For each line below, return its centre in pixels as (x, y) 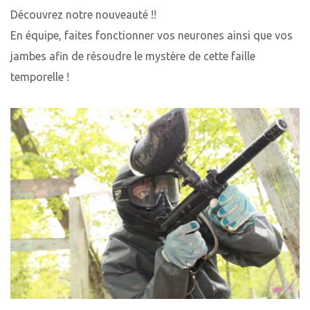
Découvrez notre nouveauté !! (83, 15)
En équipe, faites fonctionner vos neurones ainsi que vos (152, 36)
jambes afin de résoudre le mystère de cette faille (133, 56)
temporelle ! (40, 77)
